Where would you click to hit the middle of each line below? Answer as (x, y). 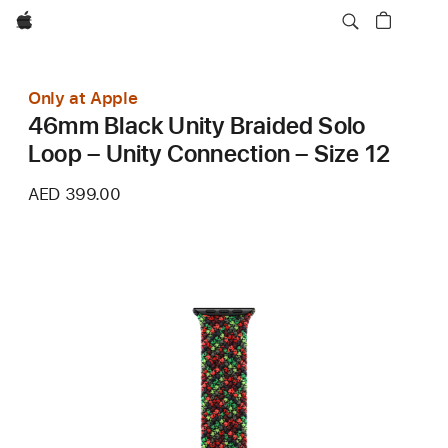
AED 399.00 (74, 194)
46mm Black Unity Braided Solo (197, 125)
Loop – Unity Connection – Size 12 (209, 153)
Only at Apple (83, 98)
